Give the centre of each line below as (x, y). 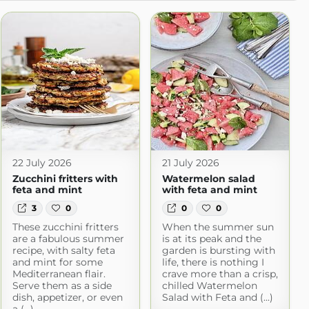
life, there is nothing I (213, 262)
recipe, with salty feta (63, 251)
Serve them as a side (62, 286)
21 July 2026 (190, 163)
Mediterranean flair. (59, 274)
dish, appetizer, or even (67, 298)
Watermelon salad (208, 179)
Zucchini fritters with (65, 179)
